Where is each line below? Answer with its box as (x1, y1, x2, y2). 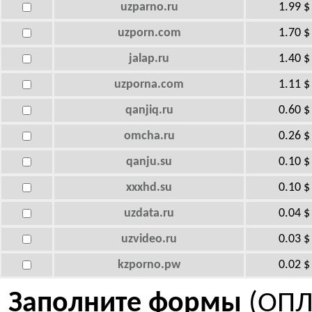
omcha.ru (123, 130, 175, 143)
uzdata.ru (124, 207, 174, 220)
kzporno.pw (118, 258, 180, 272)
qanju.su (126, 155, 172, 169)
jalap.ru (129, 52, 169, 65)
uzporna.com (114, 78, 184, 91)
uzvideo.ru (121, 233, 177, 246)
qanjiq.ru (125, 104, 173, 117)
